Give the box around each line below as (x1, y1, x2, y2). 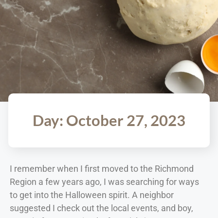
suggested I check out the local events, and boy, (10, 202, 193, 213)
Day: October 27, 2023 (33, 110, 185, 129)
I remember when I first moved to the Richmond (10, 163, 194, 174)
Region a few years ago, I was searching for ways (10, 176, 199, 187)
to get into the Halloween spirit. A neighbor (10, 189, 174, 200)
